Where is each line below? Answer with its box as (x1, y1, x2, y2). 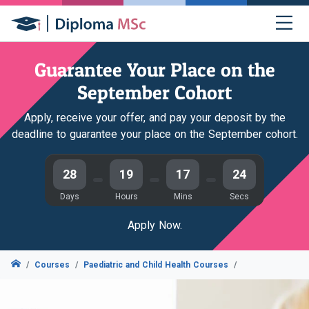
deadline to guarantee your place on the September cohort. (11, 128, 298, 141)
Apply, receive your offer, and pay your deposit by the (23, 111, 286, 124)
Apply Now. (127, 219, 182, 232)
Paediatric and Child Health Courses (83, 260, 228, 270)
